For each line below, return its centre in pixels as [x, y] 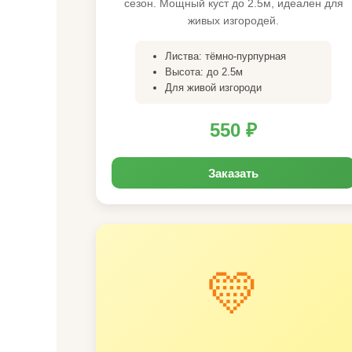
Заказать [233, 173]
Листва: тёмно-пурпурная [225, 56]
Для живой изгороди [213, 88]
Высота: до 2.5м [204, 72]
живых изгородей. [233, 20]
